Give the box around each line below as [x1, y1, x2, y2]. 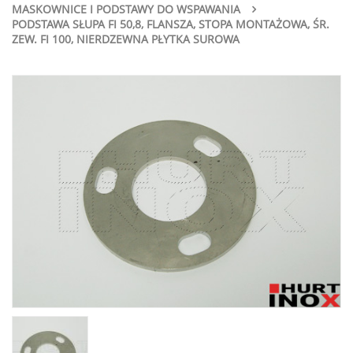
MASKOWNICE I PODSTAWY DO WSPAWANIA [12, 2, 240, 17]
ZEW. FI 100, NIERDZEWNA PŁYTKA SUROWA [12, 32, 240, 46]
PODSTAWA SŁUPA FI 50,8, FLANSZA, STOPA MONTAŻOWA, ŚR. [12, 17, 329, 32]
